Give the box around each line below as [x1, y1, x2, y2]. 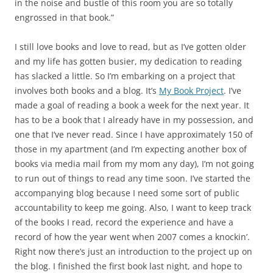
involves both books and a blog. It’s [15, 85, 159, 96]
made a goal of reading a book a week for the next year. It [15, 99, 249, 111]
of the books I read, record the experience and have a [15, 216, 233, 228]
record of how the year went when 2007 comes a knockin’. [15, 231, 250, 243]
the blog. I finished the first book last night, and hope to [15, 260, 242, 272]
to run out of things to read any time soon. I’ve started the [15, 172, 250, 184]
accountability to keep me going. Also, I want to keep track [15, 202, 251, 213]
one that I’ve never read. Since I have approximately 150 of [15, 129, 253, 140]
